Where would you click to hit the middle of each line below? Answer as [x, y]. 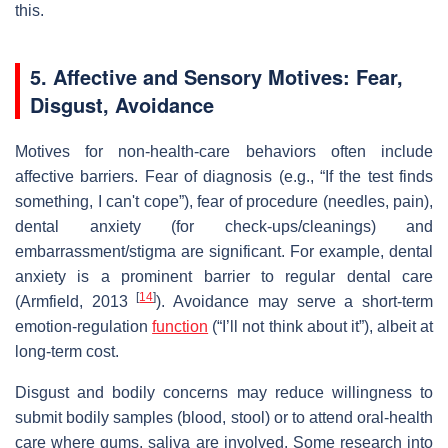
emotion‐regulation [84, 326]
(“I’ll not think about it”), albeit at [320, 326]
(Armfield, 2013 [76, 301]
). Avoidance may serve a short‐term [295, 301]
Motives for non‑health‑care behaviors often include [224, 151]
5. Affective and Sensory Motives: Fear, [216, 76]
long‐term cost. [67, 351]
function [180, 326]
